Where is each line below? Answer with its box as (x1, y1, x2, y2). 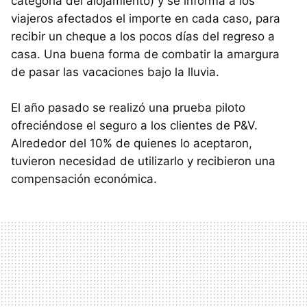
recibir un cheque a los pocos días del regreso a (11, 29, 275, 43)
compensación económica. (11, 171, 157, 186)
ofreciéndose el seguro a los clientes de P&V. (11, 118, 258, 132)
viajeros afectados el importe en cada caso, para (11, 11, 280, 25)
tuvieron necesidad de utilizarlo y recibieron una (11, 153, 275, 168)
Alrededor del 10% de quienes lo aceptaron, (11, 136, 252, 150)
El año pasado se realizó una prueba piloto (11, 100, 245, 114)
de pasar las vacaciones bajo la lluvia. (11, 64, 219, 79)
